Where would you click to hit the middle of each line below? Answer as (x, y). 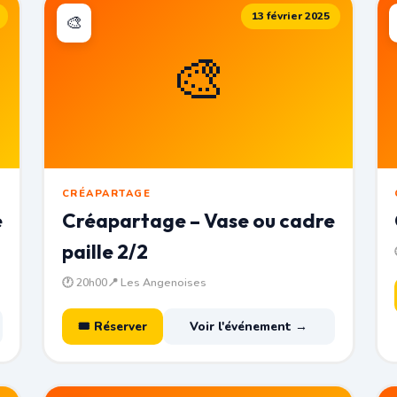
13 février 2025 (291, 16)
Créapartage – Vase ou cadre (198, 220)
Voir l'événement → (249, 326)
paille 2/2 (105, 251)
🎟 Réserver (112, 326)
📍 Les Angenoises (156, 282)
